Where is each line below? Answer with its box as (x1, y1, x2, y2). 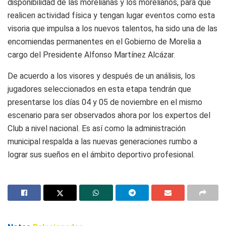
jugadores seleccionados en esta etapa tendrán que (8, 84, 191, 94)
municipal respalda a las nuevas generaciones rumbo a (8, 137, 197, 147)
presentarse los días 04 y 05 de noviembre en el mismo (8, 97, 202, 107)
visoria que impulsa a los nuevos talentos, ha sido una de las (8, 24, 217, 34)
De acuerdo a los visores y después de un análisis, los (8, 71, 195, 81)
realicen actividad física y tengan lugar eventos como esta (8, 11, 215, 21)
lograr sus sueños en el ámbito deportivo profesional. (8, 150, 195, 160)
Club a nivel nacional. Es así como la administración (8, 124, 186, 134)
